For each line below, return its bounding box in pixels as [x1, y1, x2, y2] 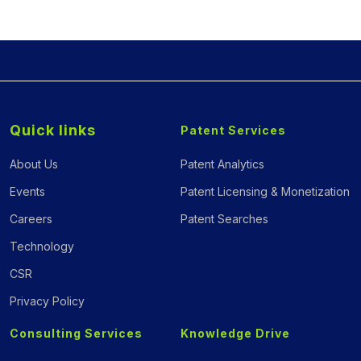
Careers [10, 211, 52, 226]
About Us [10, 156, 58, 171]
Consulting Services [10, 326, 143, 340]
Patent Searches [180, 211, 268, 226]
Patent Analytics [180, 156, 264, 171]
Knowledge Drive [180, 326, 290, 340]
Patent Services [180, 122, 286, 137]
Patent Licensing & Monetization [180, 184, 350, 198]
